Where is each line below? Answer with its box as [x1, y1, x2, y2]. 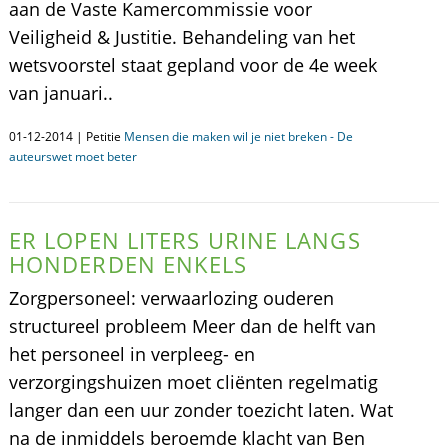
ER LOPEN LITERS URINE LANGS [8, 225, 361, 255]
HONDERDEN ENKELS [8, 249, 248, 279]
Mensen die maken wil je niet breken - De [123, 128, 353, 145]
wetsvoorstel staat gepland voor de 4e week [8, 53, 377, 77]
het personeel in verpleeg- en [8, 342, 255, 366]
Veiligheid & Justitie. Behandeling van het [8, 25, 355, 49]
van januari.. [8, 81, 113, 105]
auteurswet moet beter [8, 148, 137, 165]
